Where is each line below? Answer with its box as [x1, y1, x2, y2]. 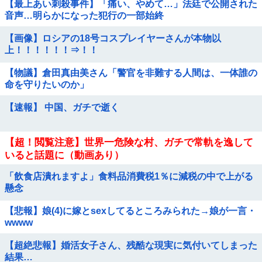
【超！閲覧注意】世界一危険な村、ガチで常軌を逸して [5, 137, 253, 148]
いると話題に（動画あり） [5, 150, 124, 161]
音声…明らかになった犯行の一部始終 [5, 11, 164, 20]
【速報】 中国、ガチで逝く [5, 102, 119, 112]
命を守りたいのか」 [5, 80, 89, 89]
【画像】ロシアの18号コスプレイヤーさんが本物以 [5, 33, 221, 43]
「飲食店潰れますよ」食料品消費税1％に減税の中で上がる [5, 171, 253, 181]
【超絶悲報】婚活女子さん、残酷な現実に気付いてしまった [5, 240, 257, 250]
